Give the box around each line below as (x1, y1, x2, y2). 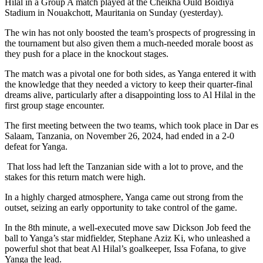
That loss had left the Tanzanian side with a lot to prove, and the (5, 161, 243, 172)
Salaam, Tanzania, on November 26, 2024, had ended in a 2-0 (5, 131, 234, 141)
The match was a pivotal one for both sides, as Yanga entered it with (5, 69, 256, 79)
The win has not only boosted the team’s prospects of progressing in (5, 28, 255, 38)
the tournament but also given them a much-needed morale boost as (5, 38, 253, 49)
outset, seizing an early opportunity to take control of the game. (5, 203, 237, 213)
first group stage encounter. (5, 100, 104, 111)
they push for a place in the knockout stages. (5, 49, 168, 59)
